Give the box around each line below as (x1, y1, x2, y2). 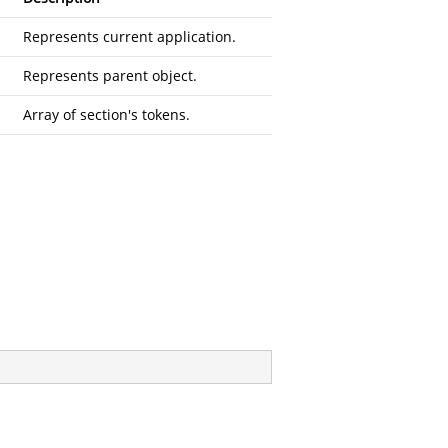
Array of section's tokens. (23, 105, 190, 124)
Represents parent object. (23, 66, 197, 85)
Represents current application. (23, 27, 236, 46)
